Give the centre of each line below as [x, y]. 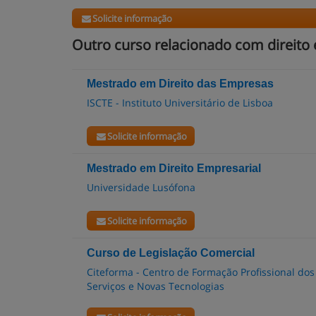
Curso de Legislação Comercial [171, 253]
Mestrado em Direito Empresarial [174, 168]
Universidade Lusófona [141, 187]
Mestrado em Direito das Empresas [180, 84]
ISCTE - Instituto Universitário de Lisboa [180, 103]
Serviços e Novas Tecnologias [156, 286]
